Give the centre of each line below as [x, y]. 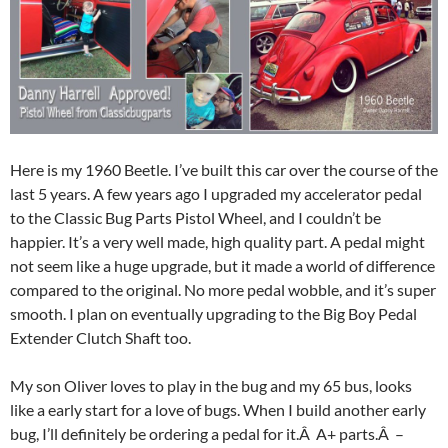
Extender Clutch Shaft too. [100, 338]
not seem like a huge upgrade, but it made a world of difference [222, 266]
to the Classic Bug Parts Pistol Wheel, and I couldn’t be [195, 218]
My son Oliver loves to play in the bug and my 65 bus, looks [211, 386]
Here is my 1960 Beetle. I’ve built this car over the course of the [224, 170]
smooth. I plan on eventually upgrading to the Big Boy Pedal [213, 314]
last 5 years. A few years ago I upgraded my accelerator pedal [216, 194]
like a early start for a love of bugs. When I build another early [218, 410]
